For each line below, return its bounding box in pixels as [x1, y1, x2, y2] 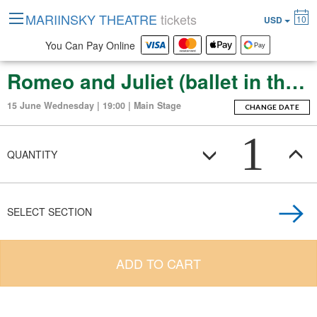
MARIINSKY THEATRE [25, 10, 161, 28]
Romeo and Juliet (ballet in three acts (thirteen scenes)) [285, 67, 305, 96]
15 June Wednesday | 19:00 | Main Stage [7, 99, 181, 112]
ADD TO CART [116, 254, 201, 272]
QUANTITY [7, 147, 57, 161]
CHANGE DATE [244, 103, 300, 111]
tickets [161, 10, 197, 28]
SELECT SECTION [7, 204, 92, 219]
